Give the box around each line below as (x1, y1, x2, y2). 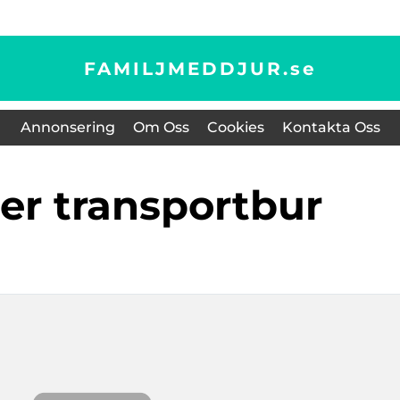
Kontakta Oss (281, 119, 380, 136)
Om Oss (132, 119, 189, 136)
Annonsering (20, 119, 115, 136)
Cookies (206, 119, 264, 136)
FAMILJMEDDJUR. (83, 57, 290, 79)
